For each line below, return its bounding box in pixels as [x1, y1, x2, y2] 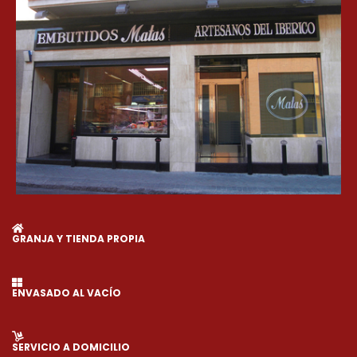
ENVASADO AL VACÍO [12, 285, 121, 300]
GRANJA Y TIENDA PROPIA [12, 231, 145, 245]
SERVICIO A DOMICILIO [12, 339, 130, 354]
